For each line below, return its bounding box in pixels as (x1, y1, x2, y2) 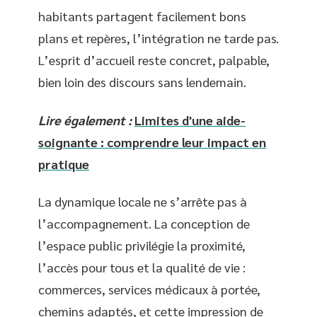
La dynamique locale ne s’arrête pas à (38, 193, 247, 209)
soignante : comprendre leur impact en (38, 133, 266, 150)
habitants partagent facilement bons (38, 8, 246, 24)
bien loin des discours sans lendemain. (38, 74, 246, 90)
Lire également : (38, 111, 132, 128)
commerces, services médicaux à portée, (38, 281, 260, 297)
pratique (38, 155, 89, 172)
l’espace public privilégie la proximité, (38, 237, 246, 253)
